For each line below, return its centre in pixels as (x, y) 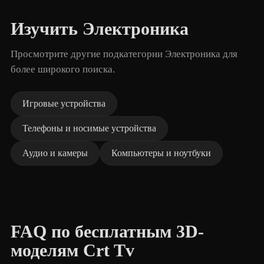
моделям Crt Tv (72, 250)
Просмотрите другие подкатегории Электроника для (124, 54)
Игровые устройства (64, 103)
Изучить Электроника (100, 29)
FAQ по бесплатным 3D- (107, 232)
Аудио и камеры (55, 153)
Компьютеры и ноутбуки (161, 153)
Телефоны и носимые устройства (89, 128)
